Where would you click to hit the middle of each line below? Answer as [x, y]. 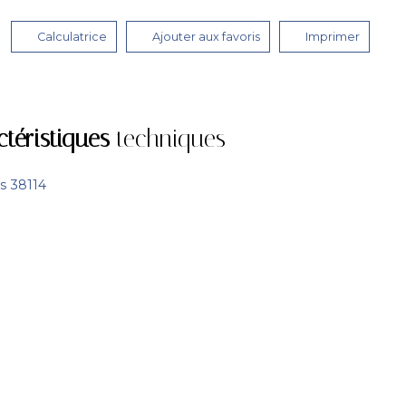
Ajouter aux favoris [206, 36]
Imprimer [333, 36]
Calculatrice [72, 36]
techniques [167, 138]
